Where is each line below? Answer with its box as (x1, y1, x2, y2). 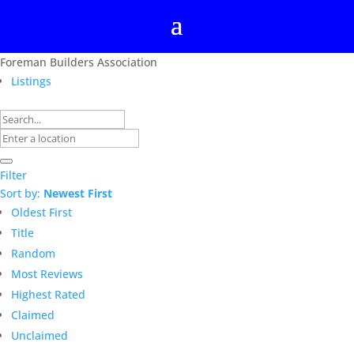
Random (11, 246, 55, 261)
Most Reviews (11, 266, 83, 281)
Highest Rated (11, 287, 85, 302)
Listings (11, 73, 51, 88)
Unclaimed (11, 328, 68, 343)
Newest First (43, 186, 112, 201)
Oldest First (11, 205, 72, 220)
